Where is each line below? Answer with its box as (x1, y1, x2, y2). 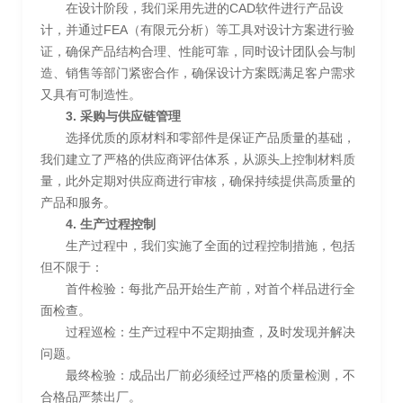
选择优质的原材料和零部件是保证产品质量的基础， (66, 130, 355, 145)
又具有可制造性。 (40, 86, 141, 102)
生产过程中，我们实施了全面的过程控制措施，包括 (66, 237, 355, 253)
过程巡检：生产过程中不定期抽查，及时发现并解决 (66, 324, 355, 339)
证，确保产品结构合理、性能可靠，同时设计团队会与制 (40, 43, 355, 58)
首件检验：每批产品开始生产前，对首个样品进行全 (66, 281, 355, 296)
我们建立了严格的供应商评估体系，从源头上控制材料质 (40, 151, 355, 166)
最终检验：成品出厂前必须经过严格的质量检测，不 (66, 367, 355, 382)
